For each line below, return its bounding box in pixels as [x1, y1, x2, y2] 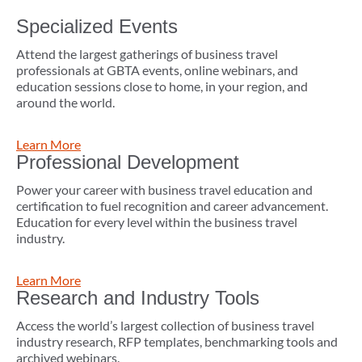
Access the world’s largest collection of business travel [16, 318, 314, 334]
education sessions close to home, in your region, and [16, 78, 308, 95]
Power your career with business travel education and [16, 182, 313, 198]
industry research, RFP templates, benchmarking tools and [16, 334, 338, 350]
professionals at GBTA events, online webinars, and [16, 62, 298, 78]
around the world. [16, 95, 115, 111]
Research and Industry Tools [16, 287, 259, 309]
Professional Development [16, 151, 239, 174]
